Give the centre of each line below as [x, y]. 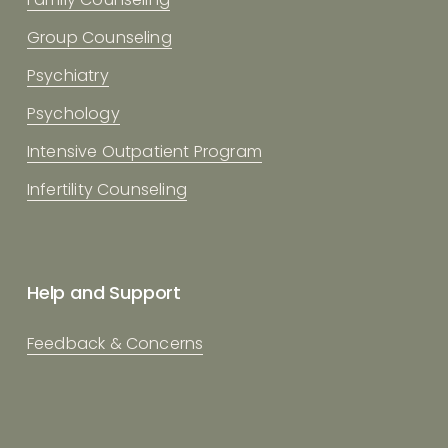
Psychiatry [67, 75]
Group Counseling [99, 37]
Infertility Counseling [106, 189]
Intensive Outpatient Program [144, 151]
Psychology [73, 113]
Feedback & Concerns [115, 343]
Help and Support [103, 292]
